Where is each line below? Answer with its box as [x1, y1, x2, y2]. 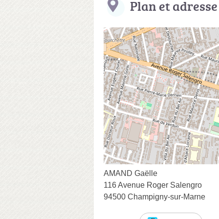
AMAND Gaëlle [104, 169, 157, 177]
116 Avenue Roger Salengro [104, 180, 202, 189]
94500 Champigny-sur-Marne [104, 192, 205, 201]
